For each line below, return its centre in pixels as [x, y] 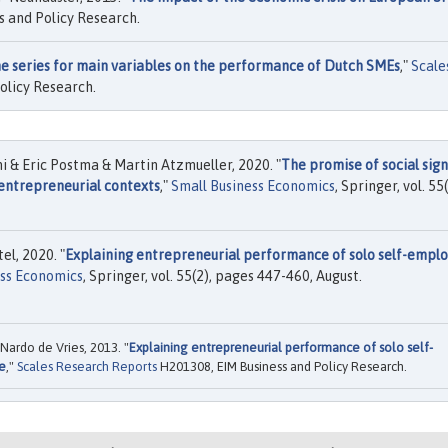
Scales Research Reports [87, 366]
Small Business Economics [253, 186]
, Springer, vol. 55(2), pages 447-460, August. [222, 276]
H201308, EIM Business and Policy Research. [282, 366]
